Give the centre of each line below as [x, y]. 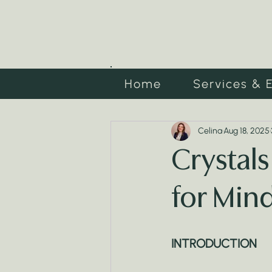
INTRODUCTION [214, 243]
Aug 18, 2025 [246, 131]
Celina [210, 131]
